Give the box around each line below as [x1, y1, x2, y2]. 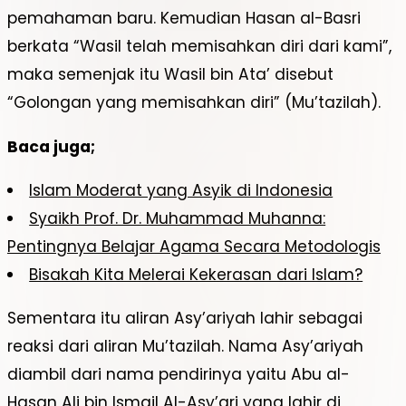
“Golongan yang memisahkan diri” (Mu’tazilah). [7, 92, 381, 114]
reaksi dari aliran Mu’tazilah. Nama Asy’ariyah [7, 334, 363, 357]
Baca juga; [7, 135, 95, 158]
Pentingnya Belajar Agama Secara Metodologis [7, 235, 381, 257]
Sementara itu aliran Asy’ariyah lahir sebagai [7, 306, 362, 329]
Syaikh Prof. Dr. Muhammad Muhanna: [29, 207, 326, 229]
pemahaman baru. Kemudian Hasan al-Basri [7, 7, 361, 30]
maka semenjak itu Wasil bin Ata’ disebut [7, 63, 333, 86]
